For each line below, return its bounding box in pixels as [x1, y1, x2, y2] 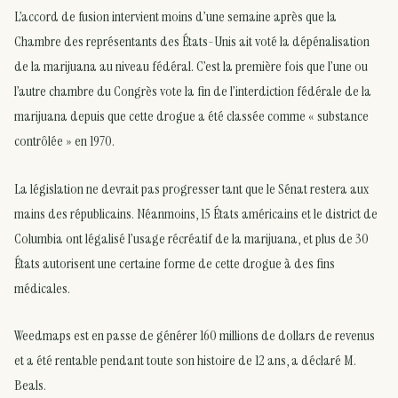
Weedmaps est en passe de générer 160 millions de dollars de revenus [14, 326, 375, 346]
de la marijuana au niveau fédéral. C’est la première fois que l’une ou [14, 57, 368, 76]
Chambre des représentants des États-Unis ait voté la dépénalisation [14, 32, 370, 52]
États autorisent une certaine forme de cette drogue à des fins [14, 253, 335, 273]
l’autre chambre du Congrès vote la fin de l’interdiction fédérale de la [14, 82, 371, 101]
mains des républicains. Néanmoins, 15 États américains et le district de [14, 203, 378, 223]
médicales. [14, 278, 70, 298]
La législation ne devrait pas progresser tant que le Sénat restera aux [14, 179, 369, 198]
